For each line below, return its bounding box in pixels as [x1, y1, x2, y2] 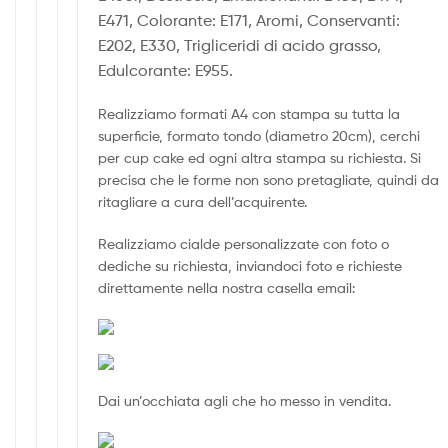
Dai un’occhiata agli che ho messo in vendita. [98, 392, 392, 410]
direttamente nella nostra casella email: [98, 278, 356, 296]
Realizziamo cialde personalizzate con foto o [98, 234, 390, 252]
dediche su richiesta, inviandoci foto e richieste [98, 256, 403, 274]
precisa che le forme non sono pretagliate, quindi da [98, 170, 440, 188]
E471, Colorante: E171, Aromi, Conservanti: [98, 11, 401, 31]
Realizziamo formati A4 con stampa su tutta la [98, 104, 401, 122]
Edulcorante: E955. [98, 61, 234, 81]
